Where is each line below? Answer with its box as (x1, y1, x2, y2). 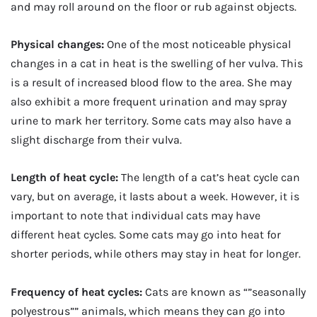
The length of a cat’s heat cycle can (118, 171, 300, 185)
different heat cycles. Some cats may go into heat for (11, 228, 281, 242)
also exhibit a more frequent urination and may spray (11, 95, 287, 109)
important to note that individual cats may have (11, 209, 260, 223)
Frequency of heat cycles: (11, 284, 142, 299)
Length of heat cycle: (11, 171, 118, 185)
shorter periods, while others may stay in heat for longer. (11, 247, 301, 261)
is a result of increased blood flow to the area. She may (11, 76, 292, 90)
